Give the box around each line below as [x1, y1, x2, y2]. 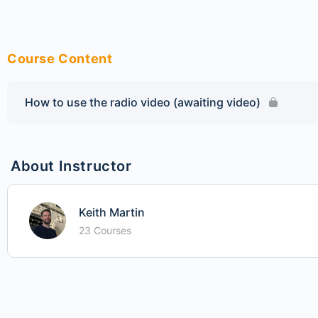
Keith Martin [79, 205, 145, 219]
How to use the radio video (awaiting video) [25, 95, 261, 109]
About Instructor [11, 158, 132, 175]
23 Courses [79, 224, 131, 236]
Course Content [7, 51, 113, 66]
